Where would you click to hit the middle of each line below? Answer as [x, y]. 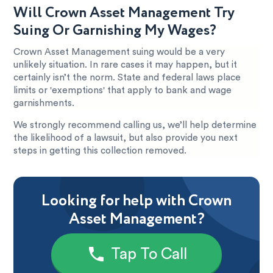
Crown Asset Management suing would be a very [119, 52]
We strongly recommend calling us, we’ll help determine [135, 126]
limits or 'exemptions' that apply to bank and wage [123, 90]
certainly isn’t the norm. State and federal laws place [127, 77]
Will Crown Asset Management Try [124, 13]
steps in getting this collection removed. [100, 151]
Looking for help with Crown [136, 200]
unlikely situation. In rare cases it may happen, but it [126, 65]
